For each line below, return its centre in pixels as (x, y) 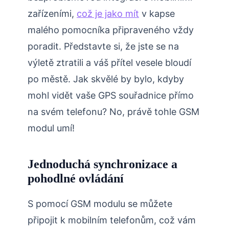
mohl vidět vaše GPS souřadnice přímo (111, 96)
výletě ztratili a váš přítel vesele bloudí (109, 63)
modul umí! (51, 128)
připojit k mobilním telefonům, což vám (112, 220)
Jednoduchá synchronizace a (102, 164)
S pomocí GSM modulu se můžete (100, 204)
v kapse (157, 14)
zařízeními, (52, 14)
